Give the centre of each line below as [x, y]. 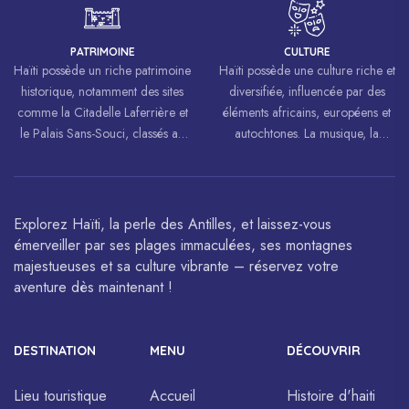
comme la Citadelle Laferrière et [102, 112]
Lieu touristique [60, 395]
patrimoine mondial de [102, 154]
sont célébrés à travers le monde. [307, 175]
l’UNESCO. [102, 175]
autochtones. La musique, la [307, 133]
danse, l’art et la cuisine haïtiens [307, 154]
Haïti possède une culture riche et [307, 70]
